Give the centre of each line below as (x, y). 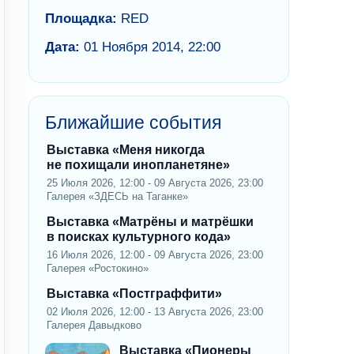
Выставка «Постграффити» (134, 293)
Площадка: (81, 18)
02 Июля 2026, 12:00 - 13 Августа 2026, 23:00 (155, 311)
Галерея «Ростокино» (98, 268)
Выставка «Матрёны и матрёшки (150, 221)
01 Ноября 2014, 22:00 (150, 47)
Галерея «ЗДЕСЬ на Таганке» (117, 196)
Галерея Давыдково (94, 325)
